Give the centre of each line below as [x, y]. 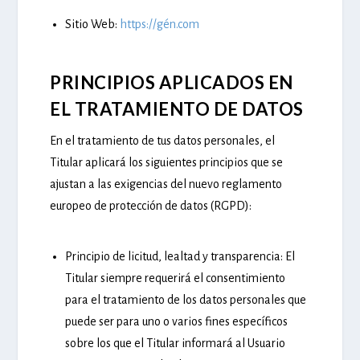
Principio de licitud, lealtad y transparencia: [174, 257]
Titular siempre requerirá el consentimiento [175, 278]
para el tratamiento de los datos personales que [185, 300]
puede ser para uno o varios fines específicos [176, 322]
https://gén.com [159, 25]
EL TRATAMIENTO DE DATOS [177, 108]
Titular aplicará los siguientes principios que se [167, 162]
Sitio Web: [91, 25]
